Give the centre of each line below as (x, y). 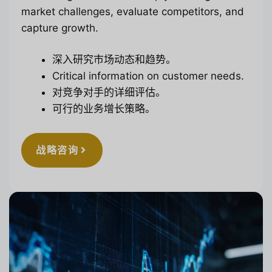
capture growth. (60, 28)
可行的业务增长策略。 (104, 109)
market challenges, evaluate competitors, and (133, 11)
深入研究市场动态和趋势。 (114, 60)
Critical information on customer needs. (148, 76)
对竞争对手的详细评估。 (109, 93)
